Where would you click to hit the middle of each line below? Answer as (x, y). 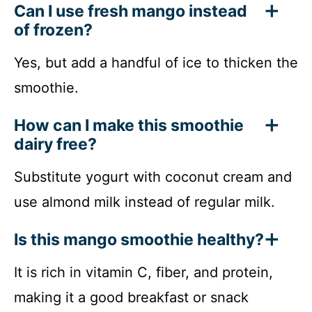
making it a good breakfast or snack (131, 298)
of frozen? (53, 30)
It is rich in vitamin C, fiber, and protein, (143, 273)
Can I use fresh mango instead (131, 11)
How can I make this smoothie (129, 126)
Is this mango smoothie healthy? (139, 240)
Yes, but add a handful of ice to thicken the (156, 63)
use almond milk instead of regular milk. (145, 202)
